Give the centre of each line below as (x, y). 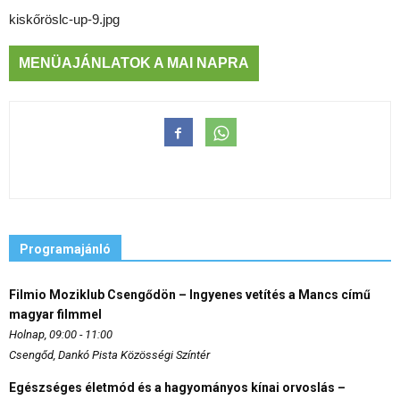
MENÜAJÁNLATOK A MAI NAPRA (134, 63)
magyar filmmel (55, 314)
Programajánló (65, 249)
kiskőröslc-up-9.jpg (64, 20)
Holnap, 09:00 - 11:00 (61, 334)
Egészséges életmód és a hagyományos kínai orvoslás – (177, 387)
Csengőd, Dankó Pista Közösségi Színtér (109, 354)
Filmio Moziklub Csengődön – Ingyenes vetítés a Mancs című (190, 294)
